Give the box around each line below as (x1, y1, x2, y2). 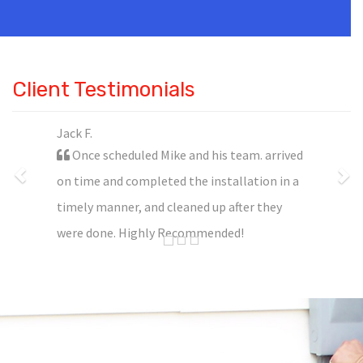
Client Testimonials (12, 76, 195, 102)
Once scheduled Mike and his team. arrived (70, 146, 303, 163)
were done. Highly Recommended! (57, 224, 244, 241)
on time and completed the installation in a (57, 172, 299, 189)
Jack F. (57, 124, 92, 141)
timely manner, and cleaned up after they (57, 198, 282, 215)
